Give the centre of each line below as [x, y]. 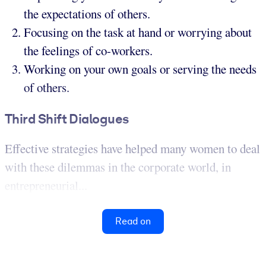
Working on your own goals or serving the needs [140, 69]
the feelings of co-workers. [88, 50]
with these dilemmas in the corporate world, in [118, 167]
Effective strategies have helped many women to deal [132, 148]
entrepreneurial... [46, 185]
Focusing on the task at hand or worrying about [138, 32]
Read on [133, 221]
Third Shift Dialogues [67, 118]
